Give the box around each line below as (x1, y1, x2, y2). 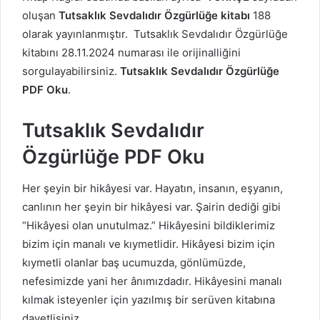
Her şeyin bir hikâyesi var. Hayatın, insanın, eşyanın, (22, 181, 283, 196)
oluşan (22, 8, 59, 22)
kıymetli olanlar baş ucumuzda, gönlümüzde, (22, 256, 246, 270)
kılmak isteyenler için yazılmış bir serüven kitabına (22, 293, 275, 307)
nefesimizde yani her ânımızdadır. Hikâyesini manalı (22, 274, 282, 289)
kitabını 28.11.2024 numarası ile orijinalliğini (22, 45, 241, 59)
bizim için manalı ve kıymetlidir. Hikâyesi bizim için (22, 237, 275, 251)
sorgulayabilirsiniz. (22, 64, 120, 78)
